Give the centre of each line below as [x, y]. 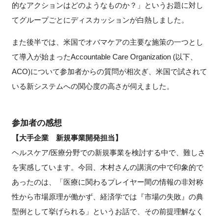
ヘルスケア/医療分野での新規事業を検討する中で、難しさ [108, 153]
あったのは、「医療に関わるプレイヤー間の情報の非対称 [107, 182]
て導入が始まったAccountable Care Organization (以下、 [104, 57]
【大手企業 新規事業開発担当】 [67, 138]
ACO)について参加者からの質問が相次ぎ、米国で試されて [109, 72]
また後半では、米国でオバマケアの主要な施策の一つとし [107, 42]
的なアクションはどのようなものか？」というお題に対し [107, 5]
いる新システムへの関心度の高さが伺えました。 [93, 86]
